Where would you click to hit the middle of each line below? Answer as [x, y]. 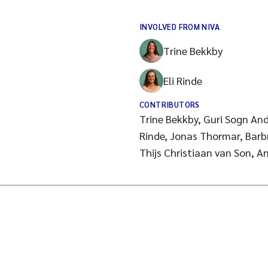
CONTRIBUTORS [170, 104]
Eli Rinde [183, 80]
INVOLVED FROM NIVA [180, 27]
